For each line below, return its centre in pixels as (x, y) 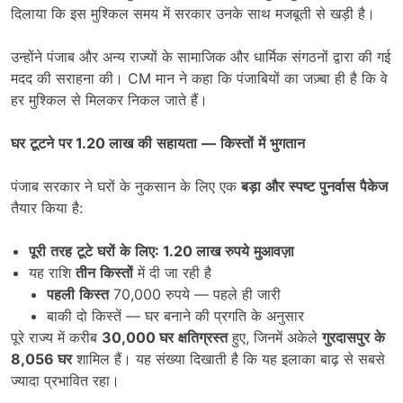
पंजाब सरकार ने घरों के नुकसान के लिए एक (126, 187)
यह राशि (52, 273)
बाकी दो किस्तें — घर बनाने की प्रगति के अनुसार (175, 316)
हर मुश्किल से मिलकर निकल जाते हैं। (109, 100)
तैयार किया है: (47, 208)
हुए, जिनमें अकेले (275, 338)
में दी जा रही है (172, 273)
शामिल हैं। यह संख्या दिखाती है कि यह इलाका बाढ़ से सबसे (228, 359)
